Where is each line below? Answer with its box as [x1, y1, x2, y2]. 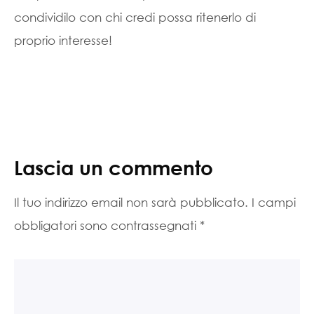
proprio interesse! [14, 33, 112, 48]
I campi [252, 195, 296, 210]
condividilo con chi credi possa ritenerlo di [14, 10, 256, 25]
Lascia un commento [14, 155, 213, 179]
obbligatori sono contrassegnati [14, 218, 200, 233]
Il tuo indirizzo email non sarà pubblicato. [14, 195, 248, 210]
